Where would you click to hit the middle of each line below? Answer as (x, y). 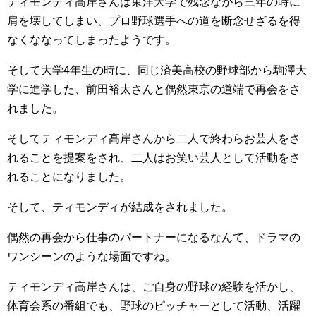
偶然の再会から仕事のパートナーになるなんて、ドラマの (154, 237)
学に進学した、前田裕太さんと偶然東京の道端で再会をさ (154, 89)
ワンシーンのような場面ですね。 (92, 256)
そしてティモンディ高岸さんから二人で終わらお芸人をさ (154, 139)
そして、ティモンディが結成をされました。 (120, 207)
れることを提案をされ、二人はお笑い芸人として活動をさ (154, 158)
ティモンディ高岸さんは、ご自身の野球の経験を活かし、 (154, 287)
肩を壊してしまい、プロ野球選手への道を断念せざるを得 (154, 21)
